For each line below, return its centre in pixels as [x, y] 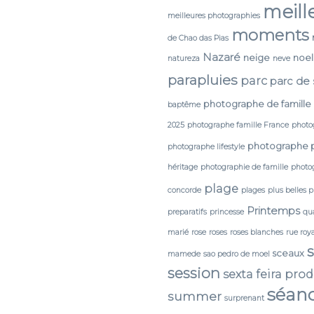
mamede [184, 254]
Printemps [273, 211]
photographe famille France [238, 125]
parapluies [203, 80]
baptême [184, 104]
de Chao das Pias [198, 38]
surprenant [244, 298]
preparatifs [187, 212]
